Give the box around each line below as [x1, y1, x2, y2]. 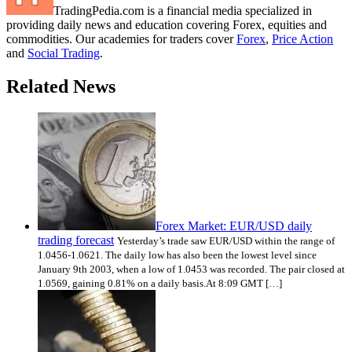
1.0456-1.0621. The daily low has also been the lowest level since [38, 249, 317, 262]
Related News [6, 75, 115, 97]
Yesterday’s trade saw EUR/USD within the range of [117, 235, 335, 247]
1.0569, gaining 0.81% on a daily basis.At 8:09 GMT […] [38, 277, 282, 290]
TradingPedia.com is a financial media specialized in [53, 3, 312, 17]
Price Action [272, 31, 333, 46]
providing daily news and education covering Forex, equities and [6, 17, 327, 31]
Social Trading [27, 46, 100, 60]
